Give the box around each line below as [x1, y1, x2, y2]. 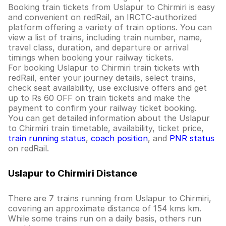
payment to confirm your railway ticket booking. [8, 103, 197, 113]
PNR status [169, 133, 214, 143]
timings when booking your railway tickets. [8, 52, 174, 63]
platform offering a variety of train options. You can [8, 22, 212, 32]
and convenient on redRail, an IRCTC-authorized [8, 12, 197, 22]
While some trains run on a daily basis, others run [8, 213, 201, 223]
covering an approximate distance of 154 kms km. [8, 203, 201, 213]
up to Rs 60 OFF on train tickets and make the [8, 93, 190, 103]
